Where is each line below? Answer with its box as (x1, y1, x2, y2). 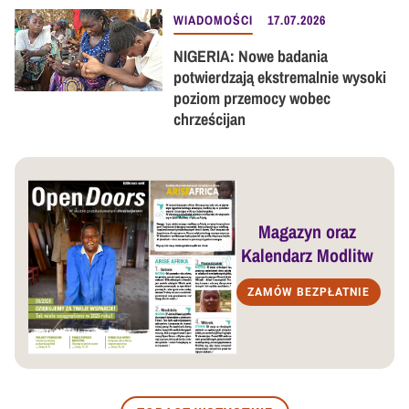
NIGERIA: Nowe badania (173, 45, 328, 68)
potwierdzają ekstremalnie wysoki (173, 66, 386, 89)
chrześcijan (173, 108, 246, 131)
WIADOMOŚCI (173, 12, 253, 29)
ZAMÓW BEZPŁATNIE (247, 286, 370, 299)
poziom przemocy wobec (173, 87, 330, 110)
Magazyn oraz (258, 219, 356, 245)
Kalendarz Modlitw (241, 243, 373, 268)
